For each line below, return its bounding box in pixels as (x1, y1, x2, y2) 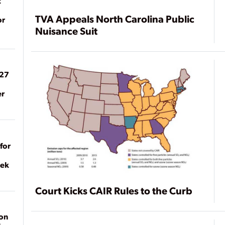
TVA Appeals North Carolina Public (35, 12, 195, 26)
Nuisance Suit (35, 24, 98, 38)
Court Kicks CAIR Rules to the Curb (35, 184, 193, 197)
